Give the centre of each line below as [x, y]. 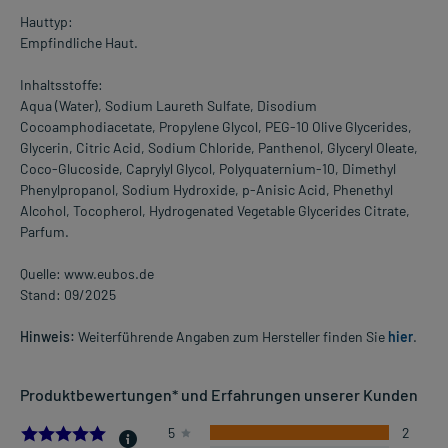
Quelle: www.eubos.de [87, 274]
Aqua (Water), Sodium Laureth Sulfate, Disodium [168, 106]
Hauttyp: [46, 22]
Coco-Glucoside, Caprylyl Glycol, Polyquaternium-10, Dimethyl [208, 169]
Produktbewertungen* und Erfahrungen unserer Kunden [219, 395]
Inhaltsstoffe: [61, 85]
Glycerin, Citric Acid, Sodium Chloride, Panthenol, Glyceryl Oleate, [219, 148]
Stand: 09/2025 [68, 295]
